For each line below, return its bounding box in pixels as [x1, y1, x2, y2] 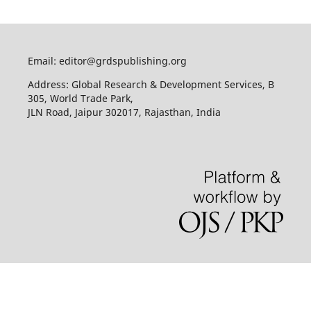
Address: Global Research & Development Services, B [27, 78, 274, 92]
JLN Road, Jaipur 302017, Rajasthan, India [27, 106, 221, 119]
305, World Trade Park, [27, 92, 133, 106]
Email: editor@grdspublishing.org [27, 54, 187, 68]
